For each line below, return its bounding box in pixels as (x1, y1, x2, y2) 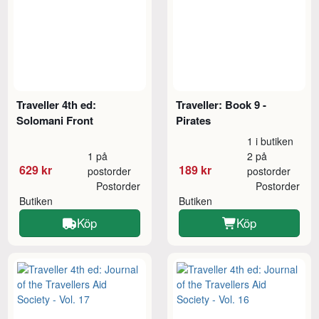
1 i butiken (247, 134, 294, 149)
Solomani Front (16, 113, 94, 129)
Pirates (176, 113, 211, 129)
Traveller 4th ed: (16, 97, 97, 113)
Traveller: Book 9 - (176, 97, 267, 113)
